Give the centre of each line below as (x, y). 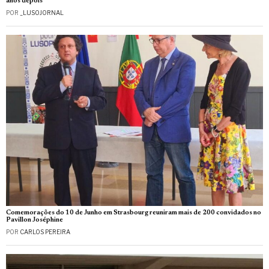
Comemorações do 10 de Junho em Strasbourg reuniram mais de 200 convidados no (134, 213)
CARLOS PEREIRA (45, 231)
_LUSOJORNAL (42, 12)
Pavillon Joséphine (35, 220)
